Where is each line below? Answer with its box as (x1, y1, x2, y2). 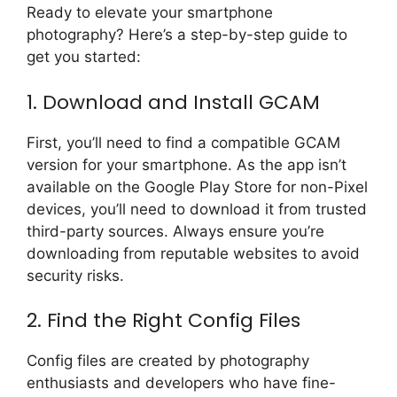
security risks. (27, 266, 124, 284)
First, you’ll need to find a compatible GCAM (27, 133, 340, 152)
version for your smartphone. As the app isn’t (27, 155, 346, 174)
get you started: (27, 48, 141, 66)
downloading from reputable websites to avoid (27, 244, 360, 262)
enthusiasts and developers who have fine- (27, 374, 336, 393)
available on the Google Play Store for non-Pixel (27, 177, 368, 196)
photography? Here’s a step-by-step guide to (27, 26, 347, 44)
